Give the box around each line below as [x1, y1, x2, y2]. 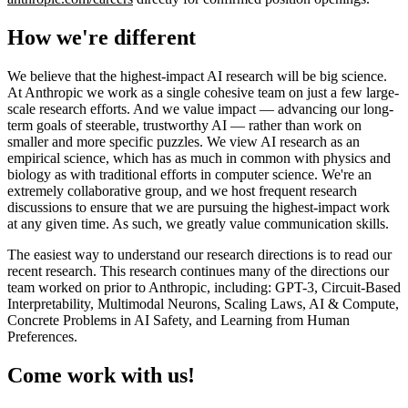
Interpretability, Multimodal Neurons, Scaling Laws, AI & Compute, [7, 295, 399, 311]
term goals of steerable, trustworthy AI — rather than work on [7, 117, 362, 133]
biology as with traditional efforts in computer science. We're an [7, 166, 372, 182]
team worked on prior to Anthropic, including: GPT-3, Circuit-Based [7, 279, 401, 295]
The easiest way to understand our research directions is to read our [7, 246, 392, 262]
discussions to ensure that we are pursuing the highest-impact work [7, 199, 390, 215]
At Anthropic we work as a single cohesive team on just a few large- [7, 84, 399, 100]
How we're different [7, 25, 196, 49]
